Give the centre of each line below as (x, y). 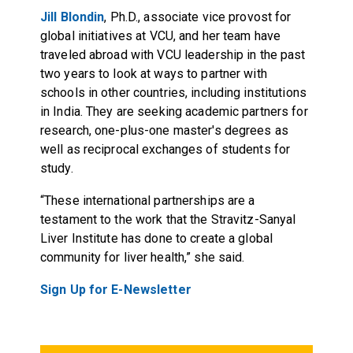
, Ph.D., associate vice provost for (198, 17)
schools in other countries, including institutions (173, 92)
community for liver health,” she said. (142, 257)
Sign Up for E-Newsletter (115, 289)
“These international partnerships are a (147, 200)
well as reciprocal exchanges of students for (165, 149)
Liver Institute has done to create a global (156, 238)
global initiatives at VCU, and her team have (160, 35)
